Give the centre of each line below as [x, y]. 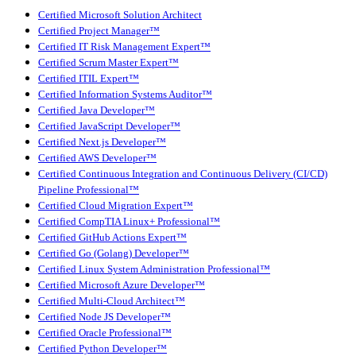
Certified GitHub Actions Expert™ [112, 238]
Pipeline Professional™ [89, 190]
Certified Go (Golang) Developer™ [114, 254]
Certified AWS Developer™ [97, 159]
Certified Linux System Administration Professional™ [154, 270]
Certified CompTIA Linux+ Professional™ [129, 222]
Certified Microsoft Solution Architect [120, 15]
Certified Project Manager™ [99, 31]
